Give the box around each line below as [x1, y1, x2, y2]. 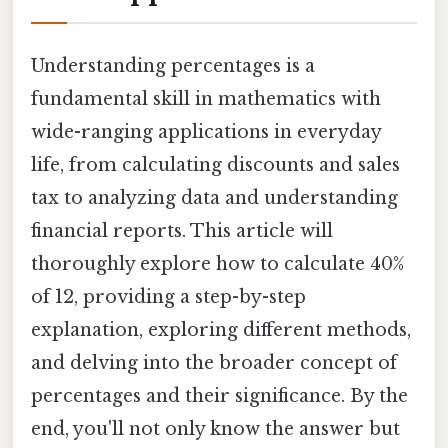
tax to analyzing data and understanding [31, 186, 398, 209]
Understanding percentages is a [31, 54, 315, 77]
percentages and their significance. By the [31, 384, 408, 407]
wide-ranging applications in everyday [31, 120, 381, 143]
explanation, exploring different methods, [31, 318, 411, 341]
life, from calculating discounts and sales [31, 153, 400, 176]
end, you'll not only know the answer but [31, 417, 400, 440]
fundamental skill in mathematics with [31, 87, 381, 110]
